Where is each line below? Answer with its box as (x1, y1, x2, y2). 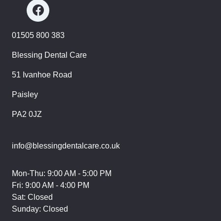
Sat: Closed (12, 193, 53, 201)
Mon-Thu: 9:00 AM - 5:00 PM (12, 169, 111, 178)
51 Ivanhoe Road (12, 71, 72, 79)
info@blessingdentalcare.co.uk (12, 142, 120, 150)
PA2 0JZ (12, 110, 42, 118)
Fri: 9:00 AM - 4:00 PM (12, 181, 89, 189)
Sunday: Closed (12, 205, 68, 213)
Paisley (12, 90, 38, 99)
